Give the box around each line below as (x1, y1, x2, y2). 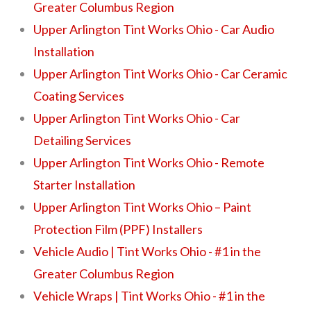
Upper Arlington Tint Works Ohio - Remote (33, 154, 265, 170)
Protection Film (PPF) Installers (33, 221, 203, 237)
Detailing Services (33, 132, 132, 148)
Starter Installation (33, 176, 136, 192)
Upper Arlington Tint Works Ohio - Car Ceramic (33, 65, 288, 81)
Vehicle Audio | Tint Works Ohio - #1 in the (33, 243, 262, 259)
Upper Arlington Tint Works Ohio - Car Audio (33, 21, 275, 37)
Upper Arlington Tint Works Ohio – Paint (33, 199, 252, 215)
